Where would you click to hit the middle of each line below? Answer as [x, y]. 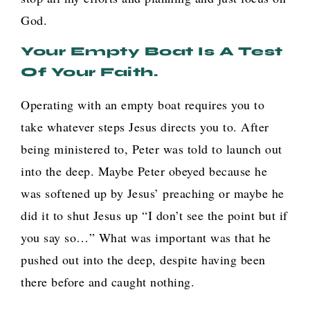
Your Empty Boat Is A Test [152, 52]
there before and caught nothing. [108, 282]
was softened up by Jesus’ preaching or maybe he [153, 193]
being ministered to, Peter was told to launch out [152, 149]
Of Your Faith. [89, 72]
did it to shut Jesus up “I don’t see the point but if [154, 216]
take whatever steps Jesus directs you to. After [145, 127]
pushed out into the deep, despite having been [143, 260]
